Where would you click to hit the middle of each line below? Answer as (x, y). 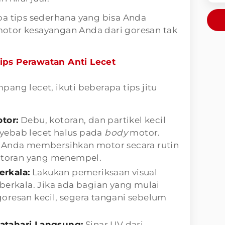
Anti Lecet (92, 62)
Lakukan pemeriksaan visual (94, 172)
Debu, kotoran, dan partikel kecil (92, 120)
